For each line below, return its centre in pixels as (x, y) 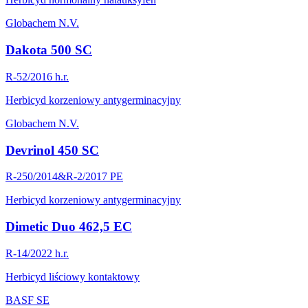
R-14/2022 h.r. (37, 253)
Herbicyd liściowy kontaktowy (73, 276)
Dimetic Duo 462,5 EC (69, 226)
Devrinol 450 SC (52, 150)
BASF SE (27, 300)
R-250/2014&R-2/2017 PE (64, 177)
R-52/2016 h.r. (37, 76)
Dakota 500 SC (49, 50)
